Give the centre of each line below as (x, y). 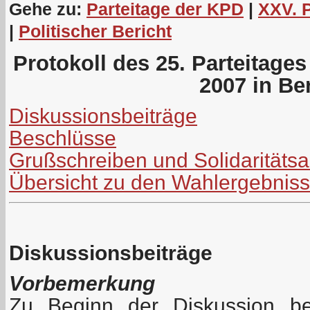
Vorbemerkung (82, 283)
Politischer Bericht (95, 31)
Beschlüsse (63, 138)
